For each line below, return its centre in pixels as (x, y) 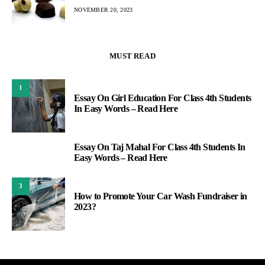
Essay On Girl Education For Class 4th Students (163, 98)
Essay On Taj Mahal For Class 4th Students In (160, 147)
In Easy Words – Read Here (126, 108)
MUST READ (132, 56)
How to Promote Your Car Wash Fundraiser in (161, 196)
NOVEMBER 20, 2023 (104, 10)
